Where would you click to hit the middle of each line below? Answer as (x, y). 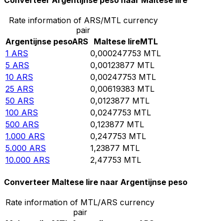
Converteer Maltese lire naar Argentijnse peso (96, 182)
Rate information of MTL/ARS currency (80, 202)
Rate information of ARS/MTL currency (83, 20)
